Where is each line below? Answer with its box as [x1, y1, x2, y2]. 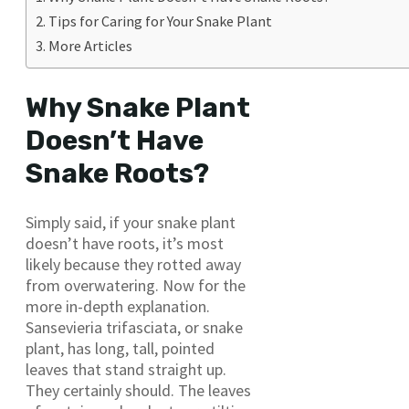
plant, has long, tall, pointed [26, 338, 215, 360]
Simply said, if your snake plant [26, 212, 236, 234]
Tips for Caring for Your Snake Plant [48, 11, 273, 30]
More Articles [48, 36, 133, 55]
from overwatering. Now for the [26, 275, 246, 297]
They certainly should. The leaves [26, 380, 251, 402]
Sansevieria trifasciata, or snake [26, 317, 243, 339]
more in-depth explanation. [26, 296, 210, 318]
